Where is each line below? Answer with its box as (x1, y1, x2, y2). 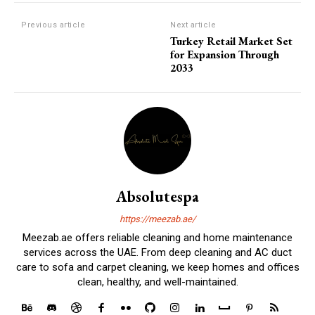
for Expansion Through (170, 46, 280, 62)
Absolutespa (116, 186, 199, 207)
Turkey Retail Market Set (170, 33, 293, 49)
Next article (170, 20, 217, 30)
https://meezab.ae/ (120, 213, 195, 224)
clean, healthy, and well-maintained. (77, 275, 238, 288)
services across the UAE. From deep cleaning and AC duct (23, 245, 292, 259)
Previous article (21, 20, 85, 30)
